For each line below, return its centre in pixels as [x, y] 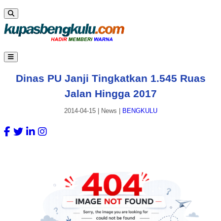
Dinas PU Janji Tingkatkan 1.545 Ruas [110, 78]
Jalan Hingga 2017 [110, 93]
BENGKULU [140, 111]
